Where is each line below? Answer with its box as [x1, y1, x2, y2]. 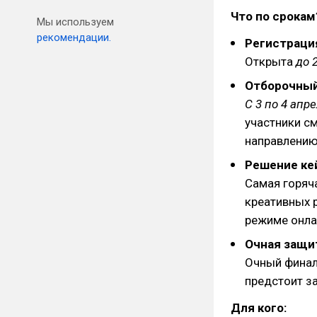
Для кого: [231, 300, 287, 315]
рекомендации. [37, 31, 111, 44]
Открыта [245, 54, 296, 69]
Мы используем [37, 16, 114, 28]
